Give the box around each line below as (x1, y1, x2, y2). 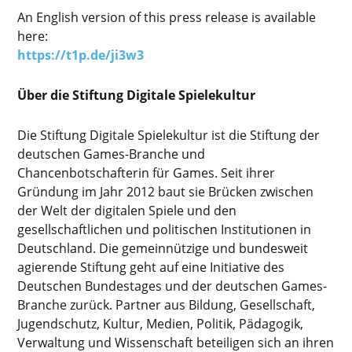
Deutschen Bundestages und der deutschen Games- (17, 277, 328, 295)
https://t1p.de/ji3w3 (17, 46, 145, 64)
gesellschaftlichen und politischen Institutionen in (17, 220, 312, 238)
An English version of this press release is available (17, 8, 317, 26)
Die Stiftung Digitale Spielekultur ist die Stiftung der (17, 126, 321, 144)
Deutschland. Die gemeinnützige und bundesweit (17, 239, 309, 257)
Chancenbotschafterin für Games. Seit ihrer (17, 163, 276, 181)
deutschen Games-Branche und (17, 145, 206, 163)
